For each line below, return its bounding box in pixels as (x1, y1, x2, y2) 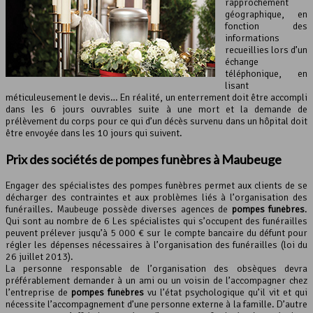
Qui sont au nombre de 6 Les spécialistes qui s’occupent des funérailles (6, 214, 307, 227)
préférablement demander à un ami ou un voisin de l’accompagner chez (6, 274, 307, 286)
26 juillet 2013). (6, 250, 73, 263)
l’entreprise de (6, 286, 71, 298)
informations (225, 31, 279, 44)
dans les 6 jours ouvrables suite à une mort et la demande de (6, 103, 307, 115)
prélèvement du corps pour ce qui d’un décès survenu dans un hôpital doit (6, 115, 307, 127)
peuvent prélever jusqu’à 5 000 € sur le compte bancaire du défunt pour (6, 226, 307, 239)
